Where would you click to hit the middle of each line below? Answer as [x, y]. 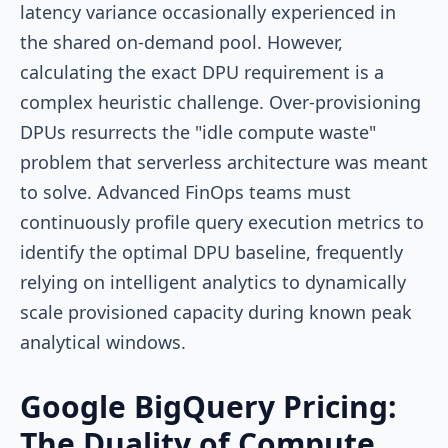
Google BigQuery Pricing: [208, 406]
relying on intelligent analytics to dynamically [213, 281]
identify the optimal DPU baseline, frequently [211, 251]
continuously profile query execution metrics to [222, 221]
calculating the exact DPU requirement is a [202, 71]
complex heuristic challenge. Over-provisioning [220, 101]
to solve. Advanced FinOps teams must [185, 191]
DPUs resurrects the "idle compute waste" [198, 131]
